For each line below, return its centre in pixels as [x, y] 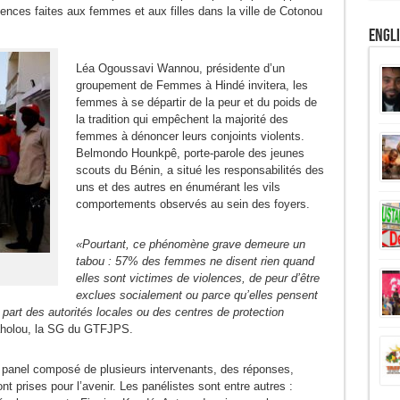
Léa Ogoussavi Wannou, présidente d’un [180, 68]
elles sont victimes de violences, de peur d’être [197, 278]
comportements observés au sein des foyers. [192, 204]
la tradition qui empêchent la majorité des [182, 119]
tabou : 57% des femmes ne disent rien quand [195, 261]
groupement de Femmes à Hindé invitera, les [192, 85]
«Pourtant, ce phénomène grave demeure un [190, 244]
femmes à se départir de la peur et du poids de [196, 102]
